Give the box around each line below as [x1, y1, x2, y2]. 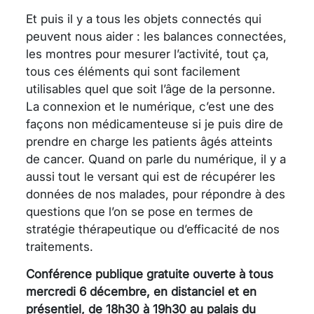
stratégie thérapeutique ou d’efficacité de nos [26, 221, 280, 236]
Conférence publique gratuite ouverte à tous [26, 266, 273, 281]
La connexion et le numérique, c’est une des [26, 99, 274, 114]
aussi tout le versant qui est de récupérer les [26, 169, 275, 184]
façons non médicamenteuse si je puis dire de [26, 116, 283, 131]
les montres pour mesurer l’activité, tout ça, [26, 46, 269, 61]
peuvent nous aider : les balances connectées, [26, 29, 287, 43]
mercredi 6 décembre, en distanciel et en [26, 284, 257, 299]
